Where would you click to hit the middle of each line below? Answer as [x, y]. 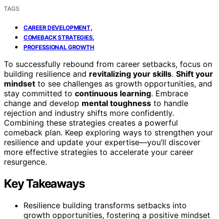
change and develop [43, 103]
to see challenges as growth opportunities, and [124, 83]
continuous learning [113, 93]
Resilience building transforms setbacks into [105, 205]
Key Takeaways [44, 183]
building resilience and [46, 74]
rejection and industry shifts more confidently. [89, 113]
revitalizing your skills [130, 74]
